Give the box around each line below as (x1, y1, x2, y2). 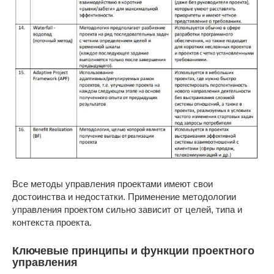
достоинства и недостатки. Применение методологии (12, 191, 236, 202)
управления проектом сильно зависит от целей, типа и (12, 204, 242, 215)
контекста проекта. (12, 217, 92, 228)
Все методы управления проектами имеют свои (12, 178, 213, 189)
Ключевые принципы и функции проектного (12, 244, 254, 257)
